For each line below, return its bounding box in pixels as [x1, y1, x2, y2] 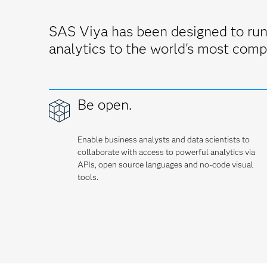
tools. [77, 172, 98, 182]
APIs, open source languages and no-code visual [77, 159, 253, 170]
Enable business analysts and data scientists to [77, 134, 250, 145]
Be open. [77, 96, 132, 113]
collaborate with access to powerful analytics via [77, 147, 255, 157]
